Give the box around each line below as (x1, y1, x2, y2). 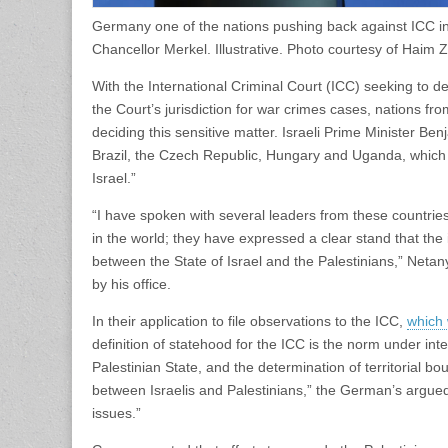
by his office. (92, 275, 171, 292)
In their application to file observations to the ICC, (92, 312, 407, 329)
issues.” (92, 404, 141, 421)
